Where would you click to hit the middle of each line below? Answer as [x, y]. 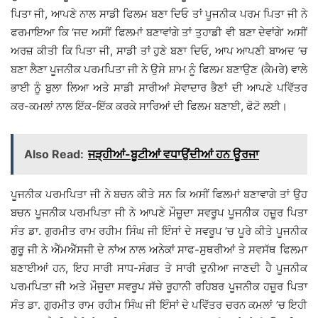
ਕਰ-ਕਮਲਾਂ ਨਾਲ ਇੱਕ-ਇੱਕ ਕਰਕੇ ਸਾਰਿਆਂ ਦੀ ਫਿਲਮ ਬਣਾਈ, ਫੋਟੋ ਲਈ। [149, 106]
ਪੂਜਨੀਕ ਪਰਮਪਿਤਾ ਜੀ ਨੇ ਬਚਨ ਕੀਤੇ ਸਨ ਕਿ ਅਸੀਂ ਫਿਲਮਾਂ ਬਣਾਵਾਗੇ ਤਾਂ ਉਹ [159, 194]
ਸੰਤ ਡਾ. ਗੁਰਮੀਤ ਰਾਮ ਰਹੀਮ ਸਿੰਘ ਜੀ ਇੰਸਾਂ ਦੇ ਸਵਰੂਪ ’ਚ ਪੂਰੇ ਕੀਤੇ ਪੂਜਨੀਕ [159, 231]
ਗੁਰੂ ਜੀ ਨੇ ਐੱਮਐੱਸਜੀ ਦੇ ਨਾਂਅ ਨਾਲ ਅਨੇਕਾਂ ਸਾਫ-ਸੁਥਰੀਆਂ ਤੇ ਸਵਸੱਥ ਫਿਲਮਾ [159, 250]
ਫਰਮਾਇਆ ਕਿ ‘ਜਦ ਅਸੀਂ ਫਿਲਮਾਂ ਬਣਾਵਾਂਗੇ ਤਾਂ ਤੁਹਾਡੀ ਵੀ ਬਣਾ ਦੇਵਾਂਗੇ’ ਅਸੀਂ [159, 33]
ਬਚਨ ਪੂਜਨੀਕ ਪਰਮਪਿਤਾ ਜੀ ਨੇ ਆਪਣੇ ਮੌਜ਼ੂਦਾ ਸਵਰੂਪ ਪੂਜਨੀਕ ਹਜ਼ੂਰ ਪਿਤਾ [159, 213]
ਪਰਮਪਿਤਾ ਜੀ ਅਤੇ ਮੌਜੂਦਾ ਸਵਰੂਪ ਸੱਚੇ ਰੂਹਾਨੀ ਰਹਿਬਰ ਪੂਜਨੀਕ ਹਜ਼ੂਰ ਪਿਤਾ [159, 287]
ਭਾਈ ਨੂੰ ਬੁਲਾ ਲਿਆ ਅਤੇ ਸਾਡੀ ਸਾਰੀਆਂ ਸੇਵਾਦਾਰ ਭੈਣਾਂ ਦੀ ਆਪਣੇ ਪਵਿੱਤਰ [159, 88]
